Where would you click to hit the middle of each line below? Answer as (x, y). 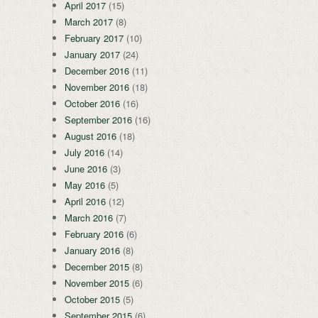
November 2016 (97, 87)
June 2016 (86, 169)
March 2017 (89, 22)
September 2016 (98, 120)
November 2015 (97, 283)
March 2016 (89, 218)
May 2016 (85, 185)
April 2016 (85, 202)
